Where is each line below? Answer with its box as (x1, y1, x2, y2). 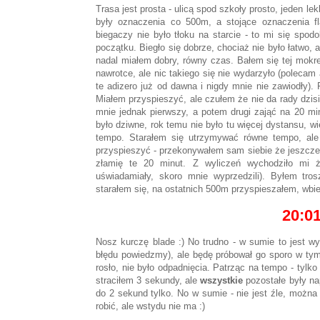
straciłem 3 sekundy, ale (96, 275, 200, 286)
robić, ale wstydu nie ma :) (96, 301, 205, 312)
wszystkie (200, 275, 243, 286)
